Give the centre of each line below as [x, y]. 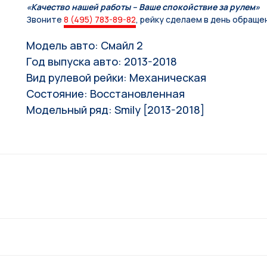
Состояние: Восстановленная [105, 93]
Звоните [45, 19]
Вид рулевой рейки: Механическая [116, 77]
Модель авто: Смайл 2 [85, 45]
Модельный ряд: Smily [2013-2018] [115, 109]
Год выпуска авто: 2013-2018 [102, 61]
